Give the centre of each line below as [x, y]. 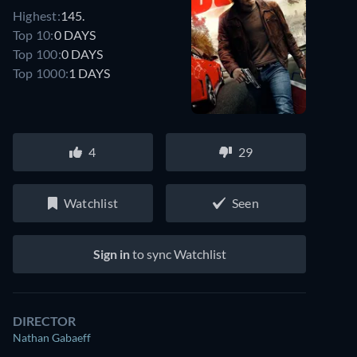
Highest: [37, 15]
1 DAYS [90, 73]
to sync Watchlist [178, 254]
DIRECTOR [44, 321]
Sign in [111, 254]
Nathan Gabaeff [52, 337]
